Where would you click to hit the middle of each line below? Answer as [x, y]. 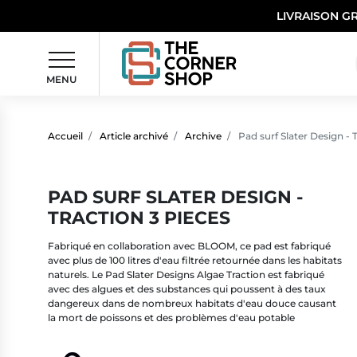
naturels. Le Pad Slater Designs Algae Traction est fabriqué [186, 274]
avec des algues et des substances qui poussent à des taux [187, 288]
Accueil [65, 135]
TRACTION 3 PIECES [139, 217]
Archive [203, 135]
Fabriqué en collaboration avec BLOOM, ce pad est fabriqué [189, 245]
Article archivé [134, 135]
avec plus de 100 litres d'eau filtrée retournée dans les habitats [195, 260]
